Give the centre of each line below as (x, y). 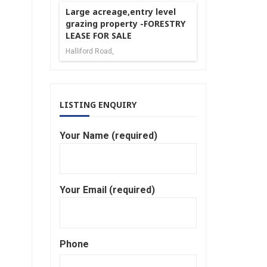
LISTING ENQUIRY (98, 104)
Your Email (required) (107, 190)
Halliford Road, (89, 51)
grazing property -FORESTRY (125, 23)
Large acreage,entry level (120, 11)
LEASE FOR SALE (98, 35)
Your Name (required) (108, 135)
